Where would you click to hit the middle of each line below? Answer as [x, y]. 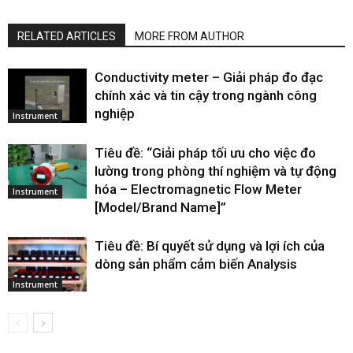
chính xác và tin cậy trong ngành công [206, 95]
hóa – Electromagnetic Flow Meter [198, 189]
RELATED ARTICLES [67, 36]
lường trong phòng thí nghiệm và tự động [216, 171]
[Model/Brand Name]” [160, 207]
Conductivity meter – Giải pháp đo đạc [209, 77]
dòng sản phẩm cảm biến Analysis [196, 264]
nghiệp [115, 113]
